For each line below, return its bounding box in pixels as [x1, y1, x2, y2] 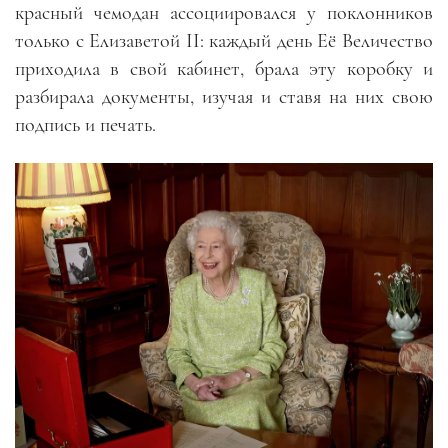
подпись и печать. [15, 113, 161, 138]
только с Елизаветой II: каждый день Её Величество [15, 29, 433, 54]
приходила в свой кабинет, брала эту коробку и [15, 57, 433, 82]
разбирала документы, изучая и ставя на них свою [15, 85, 433, 110]
